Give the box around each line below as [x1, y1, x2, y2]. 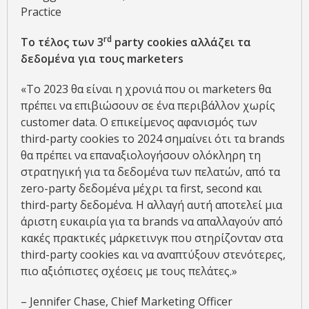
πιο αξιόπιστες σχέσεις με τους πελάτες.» [21, 263, 237, 279]
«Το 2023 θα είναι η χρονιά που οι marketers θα [21, 81, 271, 97]
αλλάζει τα [188, 34, 251, 50]
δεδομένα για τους [21, 50, 127, 66]
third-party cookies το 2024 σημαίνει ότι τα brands [21, 130, 285, 146]
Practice [21, 3, 61, 19]
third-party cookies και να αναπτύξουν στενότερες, [21, 246, 286, 262]
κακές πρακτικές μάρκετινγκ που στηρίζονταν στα [21, 230, 283, 246]
